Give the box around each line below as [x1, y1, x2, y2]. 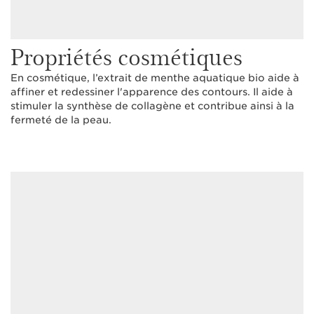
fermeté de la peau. [11, 114, 111, 125]
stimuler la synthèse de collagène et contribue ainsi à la [11, 100, 294, 111]
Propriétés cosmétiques [11, 40, 243, 71]
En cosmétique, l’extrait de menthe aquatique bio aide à [11, 72, 299, 83]
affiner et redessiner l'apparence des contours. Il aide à [11, 86, 293, 97]
